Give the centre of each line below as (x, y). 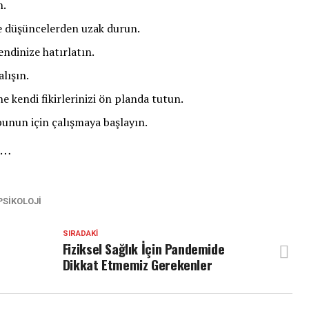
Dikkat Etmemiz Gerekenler (137, 265)
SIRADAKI (80, 233)
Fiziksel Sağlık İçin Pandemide (143, 249)
